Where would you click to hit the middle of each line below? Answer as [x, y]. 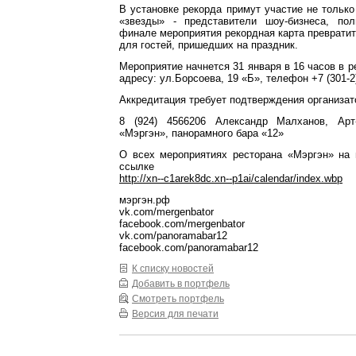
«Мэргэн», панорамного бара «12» [201, 133]
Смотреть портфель [178, 298]
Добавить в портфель [181, 283]
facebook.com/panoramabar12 [189, 248]
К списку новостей [173, 268]
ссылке [137, 166]
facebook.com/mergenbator [182, 224]
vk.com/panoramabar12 [173, 236]
